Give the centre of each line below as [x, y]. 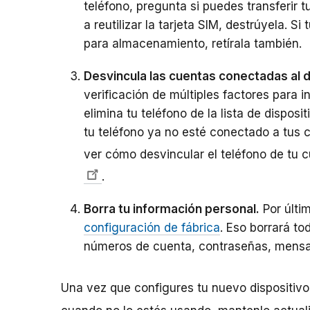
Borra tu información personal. [172, 209]
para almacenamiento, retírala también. [193, 44]
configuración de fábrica [152, 228]
